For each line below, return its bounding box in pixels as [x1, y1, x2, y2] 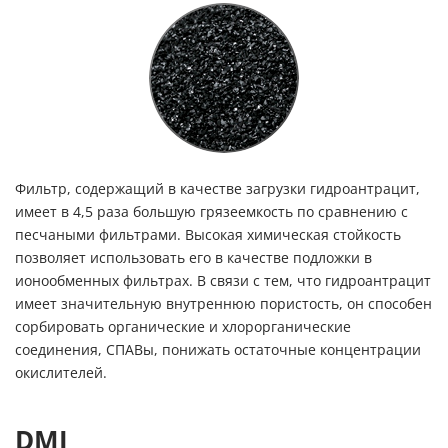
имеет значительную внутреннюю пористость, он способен [15, 296, 432, 313]
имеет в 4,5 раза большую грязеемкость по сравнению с [15, 204, 408, 221]
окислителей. [15, 365, 107, 382]
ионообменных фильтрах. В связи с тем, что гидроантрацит [15, 273, 431, 290]
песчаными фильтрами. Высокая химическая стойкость [15, 227, 401, 244]
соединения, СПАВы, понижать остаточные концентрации [15, 342, 421, 359]
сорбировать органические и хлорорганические [15, 319, 351, 336]
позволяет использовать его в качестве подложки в [15, 250, 372, 267]
